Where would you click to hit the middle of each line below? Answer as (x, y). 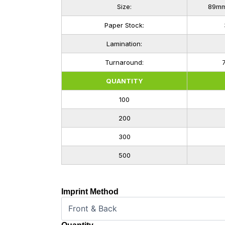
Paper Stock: (124, 25)
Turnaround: (124, 62)
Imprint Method (90, 191)
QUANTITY (124, 81)
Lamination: (124, 43)
